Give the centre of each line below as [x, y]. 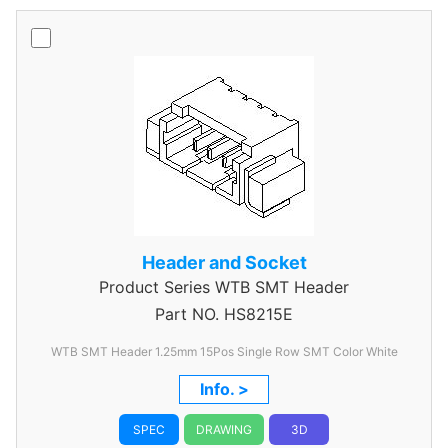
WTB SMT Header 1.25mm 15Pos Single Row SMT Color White [224, 351]
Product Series [154, 287]
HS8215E [256, 314]
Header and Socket [224, 262]
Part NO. [187, 314]
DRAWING [224, 429]
